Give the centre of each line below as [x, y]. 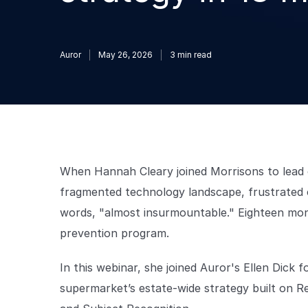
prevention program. [114, 233]
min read [194, 55]
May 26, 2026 [125, 55]
